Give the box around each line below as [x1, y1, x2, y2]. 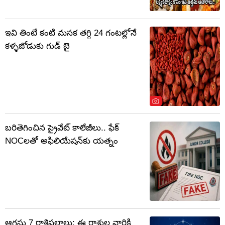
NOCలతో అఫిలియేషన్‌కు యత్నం [5, 136, 118, 146]
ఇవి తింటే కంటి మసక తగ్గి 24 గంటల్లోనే [5, 28, 137, 38]
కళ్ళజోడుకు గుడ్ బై [5, 41, 70, 51]
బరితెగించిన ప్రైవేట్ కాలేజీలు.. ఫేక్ [5, 123, 119, 133]
